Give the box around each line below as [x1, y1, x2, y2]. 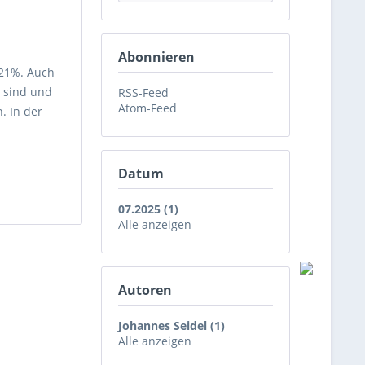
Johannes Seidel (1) [118, 318, 225, 333]
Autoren [118, 281, 172, 299]
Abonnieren [118, 48, 195, 66]
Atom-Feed [118, 100, 177, 116]
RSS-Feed [118, 85, 169, 100]
